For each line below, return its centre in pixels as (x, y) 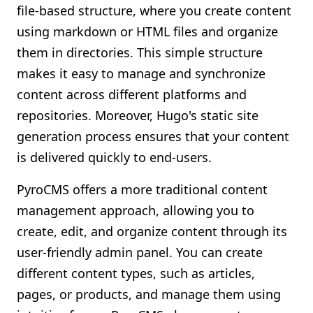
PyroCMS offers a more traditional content (142, 189)
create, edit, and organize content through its (152, 231)
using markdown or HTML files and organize (147, 31)
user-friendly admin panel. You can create (140, 252)
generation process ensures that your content (153, 136)
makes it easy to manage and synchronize (141, 73)
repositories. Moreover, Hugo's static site (138, 115)
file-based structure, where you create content (154, 10)
